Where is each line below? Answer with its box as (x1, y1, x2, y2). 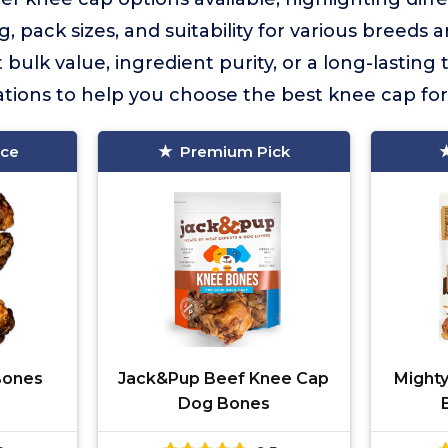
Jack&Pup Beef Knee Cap (118, 369, 330, 388)
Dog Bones (177, 394, 270, 413)
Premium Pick (179, 142, 290, 161)
